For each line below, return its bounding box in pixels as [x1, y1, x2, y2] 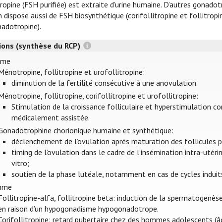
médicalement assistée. [11, 112, 90, 122]
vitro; [11, 158, 29, 168]
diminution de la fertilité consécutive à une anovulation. [11, 78, 198, 88]
